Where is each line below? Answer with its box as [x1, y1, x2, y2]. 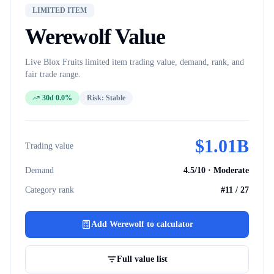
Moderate [213, 166, 249, 175]
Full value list [116, 254, 168, 264]
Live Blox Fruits [25, 57, 85, 67]
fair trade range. [25, 70, 81, 79]
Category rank [25, 185, 74, 194]
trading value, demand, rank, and [127, 57, 244, 67]
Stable [106, 94, 125, 102]
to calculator [144, 220, 193, 229]
